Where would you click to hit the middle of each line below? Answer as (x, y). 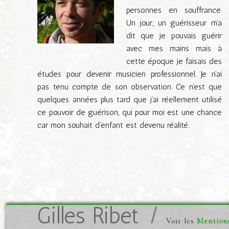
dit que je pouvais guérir (174, 35)
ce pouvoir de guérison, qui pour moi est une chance (130, 112)
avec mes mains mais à (174, 48)
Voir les (181, 221)
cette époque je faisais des (174, 61)
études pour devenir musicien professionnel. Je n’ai (130, 74)
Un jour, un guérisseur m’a (174, 22)
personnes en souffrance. (174, 10)
